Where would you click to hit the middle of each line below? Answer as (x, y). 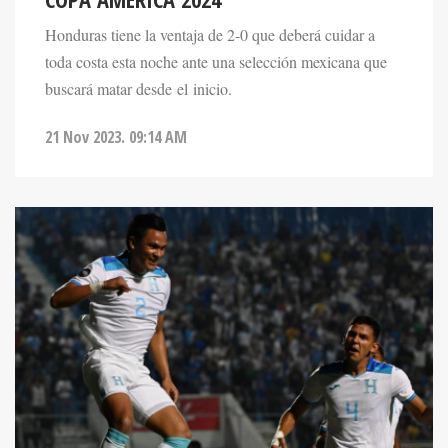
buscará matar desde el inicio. (138, 59)
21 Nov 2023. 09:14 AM (116, 107)
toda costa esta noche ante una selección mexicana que (216, 32)
